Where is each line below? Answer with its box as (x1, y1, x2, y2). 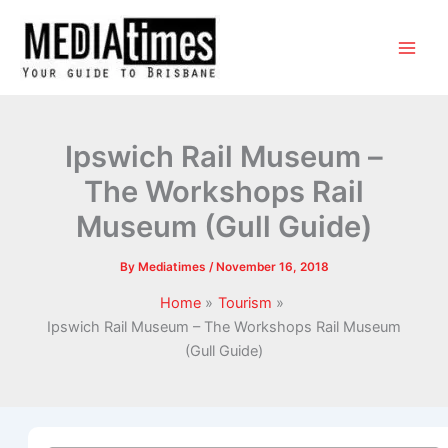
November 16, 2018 (215, 259, 329, 274)
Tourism (217, 293, 272, 312)
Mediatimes (137, 259, 209, 274)
